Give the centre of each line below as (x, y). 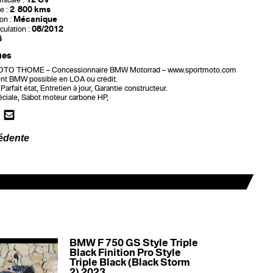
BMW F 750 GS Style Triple (134, 243)
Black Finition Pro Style (126, 253)
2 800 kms (30, 9)
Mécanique (35, 19)
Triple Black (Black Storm (130, 263)
